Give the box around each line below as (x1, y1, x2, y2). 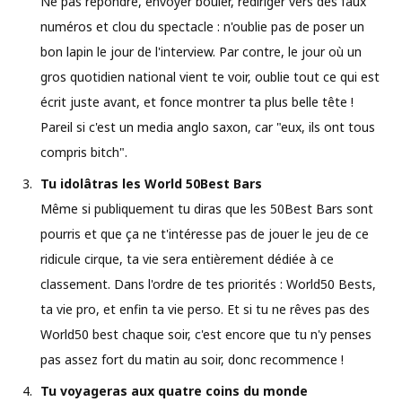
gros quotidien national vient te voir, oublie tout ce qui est (40, 67, 380, 85)
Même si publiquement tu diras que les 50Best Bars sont (40, 199, 373, 217)
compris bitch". (40, 143, 127, 161)
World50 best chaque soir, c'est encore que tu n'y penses (40, 325, 371, 343)
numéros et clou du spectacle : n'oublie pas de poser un (40, 17, 364, 35)
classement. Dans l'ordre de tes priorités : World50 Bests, (40, 275, 376, 293)
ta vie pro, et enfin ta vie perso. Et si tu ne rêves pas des (40, 300, 370, 318)
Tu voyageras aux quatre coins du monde (40, 381, 308, 399)
